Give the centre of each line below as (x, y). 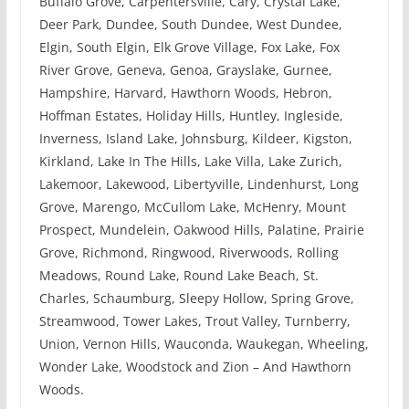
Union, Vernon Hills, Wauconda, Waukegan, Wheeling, (204, 343)
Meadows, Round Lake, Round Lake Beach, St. (178, 275)
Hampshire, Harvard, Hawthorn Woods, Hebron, (185, 92)
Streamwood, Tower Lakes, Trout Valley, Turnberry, (194, 320)
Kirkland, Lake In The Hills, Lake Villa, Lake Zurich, (190, 161)
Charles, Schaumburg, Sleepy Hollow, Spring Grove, (196, 298)
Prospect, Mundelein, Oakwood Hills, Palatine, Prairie (201, 229)
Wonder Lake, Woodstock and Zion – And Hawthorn (195, 366)
